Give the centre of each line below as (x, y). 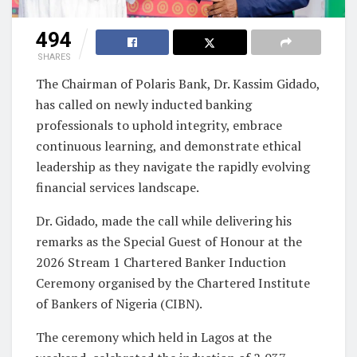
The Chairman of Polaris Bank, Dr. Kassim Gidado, (178, 83)
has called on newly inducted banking (144, 104)
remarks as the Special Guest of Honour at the (169, 241)
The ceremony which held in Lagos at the (154, 337)
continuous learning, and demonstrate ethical (169, 145)
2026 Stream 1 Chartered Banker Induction (161, 262)
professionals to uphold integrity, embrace (159, 125)
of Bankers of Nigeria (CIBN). (119, 303)
